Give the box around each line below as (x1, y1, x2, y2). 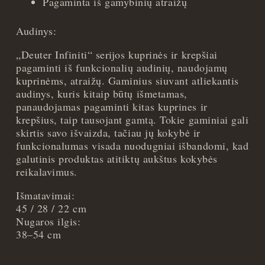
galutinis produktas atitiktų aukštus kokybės (16, 151, 218, 166)
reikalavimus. (16, 164, 78, 179)
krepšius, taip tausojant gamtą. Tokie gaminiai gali (16, 112, 249, 127)
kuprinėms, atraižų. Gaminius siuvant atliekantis (16, 73, 239, 88)
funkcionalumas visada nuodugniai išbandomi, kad (16, 138, 249, 153)
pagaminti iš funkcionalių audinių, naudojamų (16, 60, 228, 75)
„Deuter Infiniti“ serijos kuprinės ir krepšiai (16, 47, 218, 62)
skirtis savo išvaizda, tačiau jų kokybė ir (16, 125, 201, 140)
